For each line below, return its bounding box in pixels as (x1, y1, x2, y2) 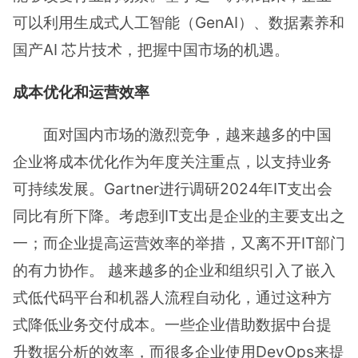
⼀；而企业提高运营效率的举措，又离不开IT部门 (13, 233, 345, 253)
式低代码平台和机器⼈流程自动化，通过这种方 (13, 288, 332, 308)
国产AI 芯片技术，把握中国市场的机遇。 (13, 39, 289, 59)
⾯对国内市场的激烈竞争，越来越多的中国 (43, 125, 332, 145)
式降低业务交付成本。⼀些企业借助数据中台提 (13, 315, 332, 335)
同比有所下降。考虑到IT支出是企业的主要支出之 (13, 206, 345, 226)
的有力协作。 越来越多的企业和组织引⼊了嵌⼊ (13, 261, 336, 280)
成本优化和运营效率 (13, 82, 149, 101)
